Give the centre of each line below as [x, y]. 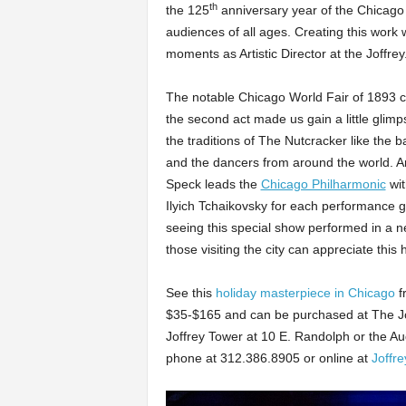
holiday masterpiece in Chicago [305, 293]
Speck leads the [213, 184]
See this [190, 293]
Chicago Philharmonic [323, 184]
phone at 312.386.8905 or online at [268, 358]
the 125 [187, 10]
